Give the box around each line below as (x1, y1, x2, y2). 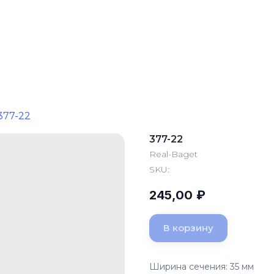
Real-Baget (149, 149, 198, 160)
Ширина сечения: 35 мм (149, 261, 254, 272)
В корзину (163, 221, 213, 234)
